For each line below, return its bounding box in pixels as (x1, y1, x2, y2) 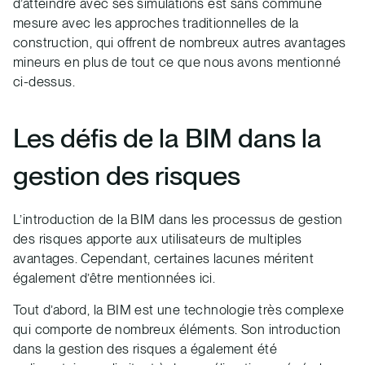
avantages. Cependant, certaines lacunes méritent (13, 250, 314, 267)
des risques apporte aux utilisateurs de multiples (13, 231, 302, 248)
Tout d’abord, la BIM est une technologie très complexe (13, 301, 345, 319)
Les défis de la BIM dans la (13, 121, 322, 154)
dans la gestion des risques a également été (13, 341, 278, 358)
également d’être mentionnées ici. (13, 270, 216, 287)
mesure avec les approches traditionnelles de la (13, 14, 299, 31)
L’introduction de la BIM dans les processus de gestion (13, 211, 343, 228)
